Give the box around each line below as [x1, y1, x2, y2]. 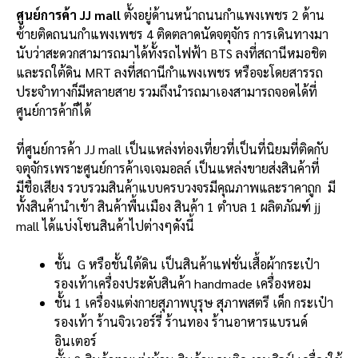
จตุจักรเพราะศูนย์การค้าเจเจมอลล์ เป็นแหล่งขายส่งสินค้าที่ [16, 160, 320, 177]
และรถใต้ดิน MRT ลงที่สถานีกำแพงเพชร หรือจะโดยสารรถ [16, 64, 323, 82]
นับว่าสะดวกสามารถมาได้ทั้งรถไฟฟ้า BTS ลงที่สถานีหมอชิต [16, 45, 327, 62]
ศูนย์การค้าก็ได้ [16, 102, 94, 120]
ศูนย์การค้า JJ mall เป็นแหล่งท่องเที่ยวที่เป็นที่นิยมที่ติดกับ [25, 141, 328, 158]
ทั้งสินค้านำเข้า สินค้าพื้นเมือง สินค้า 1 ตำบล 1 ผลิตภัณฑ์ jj [16, 198, 320, 216]
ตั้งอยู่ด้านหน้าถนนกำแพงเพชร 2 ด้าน [121, 6, 324, 24]
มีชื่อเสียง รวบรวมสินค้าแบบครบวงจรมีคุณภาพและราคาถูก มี [16, 179, 336, 197]
